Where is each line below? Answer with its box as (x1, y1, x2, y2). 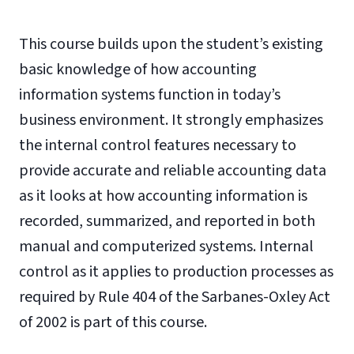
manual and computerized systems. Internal (19, 235, 314, 258)
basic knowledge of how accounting (19, 58, 257, 81)
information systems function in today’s (19, 84, 281, 106)
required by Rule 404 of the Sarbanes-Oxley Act (19, 286, 330, 308)
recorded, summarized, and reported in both (19, 210, 315, 232)
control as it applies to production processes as (19, 261, 333, 283)
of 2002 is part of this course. (19, 311, 207, 333)
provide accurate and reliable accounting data (19, 160, 326, 182)
